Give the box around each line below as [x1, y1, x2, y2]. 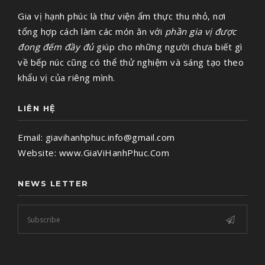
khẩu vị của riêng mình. [18, 72, 115, 84]
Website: [18, 147, 59, 159]
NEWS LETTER [18, 179, 89, 189]
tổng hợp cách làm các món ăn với [18, 25, 165, 38]
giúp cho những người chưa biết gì [93, 41, 243, 53]
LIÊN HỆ [18, 104, 56, 114]
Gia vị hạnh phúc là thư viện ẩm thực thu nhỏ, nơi [18, 10, 226, 22]
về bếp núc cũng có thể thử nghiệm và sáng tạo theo [18, 56, 244, 69]
